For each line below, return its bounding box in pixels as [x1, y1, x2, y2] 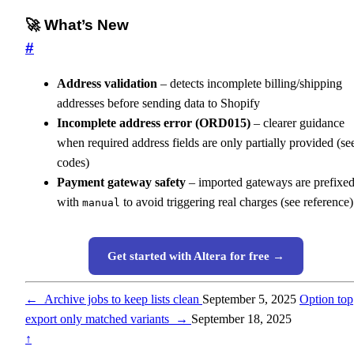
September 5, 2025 [202, 292, 296, 307]
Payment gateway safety [57, 175, 186, 190]
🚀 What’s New [25, 16, 129, 33]
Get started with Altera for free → [107, 250, 284, 263]
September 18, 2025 [191, 312, 292, 326]
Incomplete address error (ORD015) [57, 116, 250, 130]
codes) [57, 156, 89, 170]
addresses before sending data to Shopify [57, 96, 260, 111]
